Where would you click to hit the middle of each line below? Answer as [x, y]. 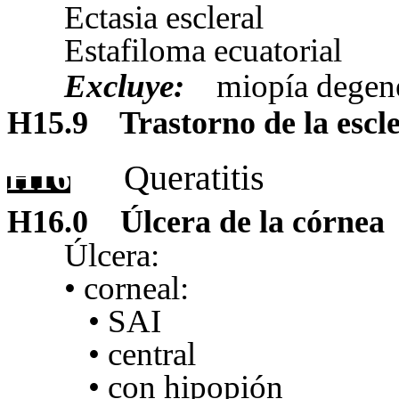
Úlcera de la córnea [252, 222]
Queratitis [194, 179]
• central [142, 354]
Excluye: [124, 86]
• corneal [122, 289]
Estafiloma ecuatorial [203, 51]
